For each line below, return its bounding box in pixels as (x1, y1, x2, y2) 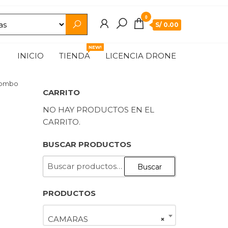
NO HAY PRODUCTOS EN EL (42, 105, 154, 115)
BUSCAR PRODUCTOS (42, 139, 131, 149)
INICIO (17, 51, 44, 61)
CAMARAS (47, 214, 88, 224)
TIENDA (59, 51, 90, 61)
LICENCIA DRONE (105, 51, 176, 61)
